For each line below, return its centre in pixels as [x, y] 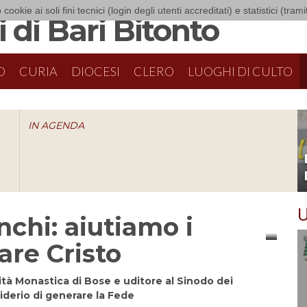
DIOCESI [96, 71]
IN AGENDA [56, 125]
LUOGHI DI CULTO [241, 71]
